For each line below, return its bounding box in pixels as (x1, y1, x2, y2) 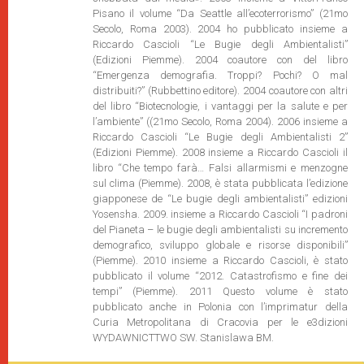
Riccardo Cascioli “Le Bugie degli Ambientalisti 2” (92, 131, 348, 143)
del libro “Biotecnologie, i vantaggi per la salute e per (92, 100, 348, 112)
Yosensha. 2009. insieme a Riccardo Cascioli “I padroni (92, 208, 348, 220)
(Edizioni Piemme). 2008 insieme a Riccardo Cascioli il (92, 146, 348, 158)
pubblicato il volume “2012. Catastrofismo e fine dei (92, 270, 348, 282)
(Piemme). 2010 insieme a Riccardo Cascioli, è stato (92, 254, 348, 266)
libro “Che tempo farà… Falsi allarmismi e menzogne (92, 162, 348, 174)
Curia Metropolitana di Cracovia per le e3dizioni (92, 316, 348, 328)
